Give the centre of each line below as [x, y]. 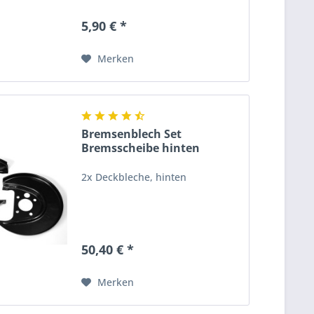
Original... [110, 162]
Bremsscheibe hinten [141, 148]
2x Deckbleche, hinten [134, 177]
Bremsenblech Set [132, 134]
